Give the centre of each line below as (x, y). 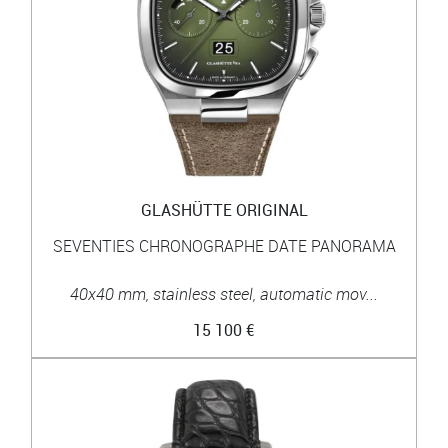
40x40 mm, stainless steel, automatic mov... (224, 293)
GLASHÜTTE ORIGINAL (224, 209)
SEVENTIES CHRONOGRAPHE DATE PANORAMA (224, 245)
